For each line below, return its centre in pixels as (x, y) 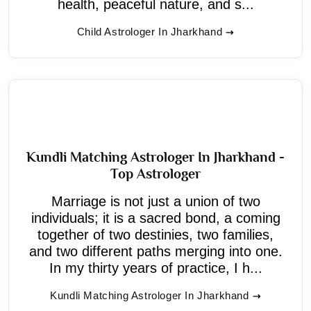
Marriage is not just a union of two (155, 201)
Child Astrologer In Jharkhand (150, 31)
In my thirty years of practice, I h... (155, 268)
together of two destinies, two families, (155, 234)
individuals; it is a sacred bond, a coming (155, 218)
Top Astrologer (155, 173)
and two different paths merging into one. (155, 251)
